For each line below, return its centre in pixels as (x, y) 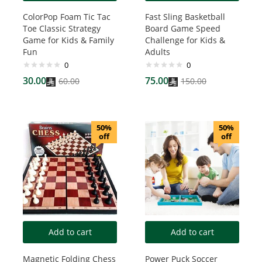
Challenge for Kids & (185, 40)
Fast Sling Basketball (185, 17)
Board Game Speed (183, 28)
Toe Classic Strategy (62, 28)
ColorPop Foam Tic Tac (67, 17)
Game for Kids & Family (68, 40)
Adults (158, 52)
